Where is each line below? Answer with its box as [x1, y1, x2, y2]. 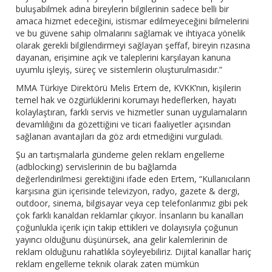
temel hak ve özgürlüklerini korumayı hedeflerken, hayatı [16, 94, 237, 106]
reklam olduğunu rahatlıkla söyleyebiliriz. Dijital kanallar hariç [16, 246, 252, 258]
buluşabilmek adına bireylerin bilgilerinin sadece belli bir [16, 3, 229, 15]
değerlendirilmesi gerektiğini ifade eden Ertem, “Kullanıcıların [16, 173, 251, 185]
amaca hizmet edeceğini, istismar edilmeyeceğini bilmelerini [16, 15, 250, 27]
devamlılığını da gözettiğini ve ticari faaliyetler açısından [16, 118, 231, 131]
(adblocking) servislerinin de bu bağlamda [16, 161, 192, 173]
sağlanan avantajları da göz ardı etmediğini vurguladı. [16, 131, 223, 143]
